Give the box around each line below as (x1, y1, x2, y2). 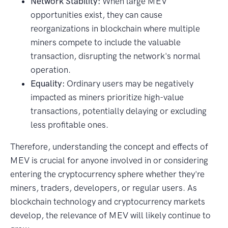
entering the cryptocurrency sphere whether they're (10, 169, 205, 180)
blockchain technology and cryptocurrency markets (10, 196, 205, 207)
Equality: (31, 78, 65, 89)
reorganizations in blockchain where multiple (31, 23, 200, 34)
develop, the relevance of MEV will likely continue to (10, 210, 211, 221)
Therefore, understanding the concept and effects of (10, 141, 208, 152)
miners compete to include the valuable (31, 37, 181, 48)
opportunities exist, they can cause (31, 10, 162, 20)
